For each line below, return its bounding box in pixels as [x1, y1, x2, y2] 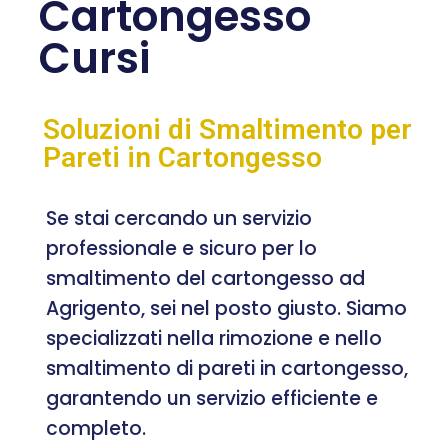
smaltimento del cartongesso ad [46, 264, 365, 292]
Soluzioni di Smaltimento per [43, 112, 412, 146]
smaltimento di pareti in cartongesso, [46, 354, 408, 382]
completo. [46, 414, 146, 442]
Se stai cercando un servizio [46, 204, 312, 232]
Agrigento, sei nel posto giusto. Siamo [46, 294, 407, 322]
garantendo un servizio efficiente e [46, 384, 378, 412]
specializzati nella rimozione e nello [46, 324, 382, 352]
